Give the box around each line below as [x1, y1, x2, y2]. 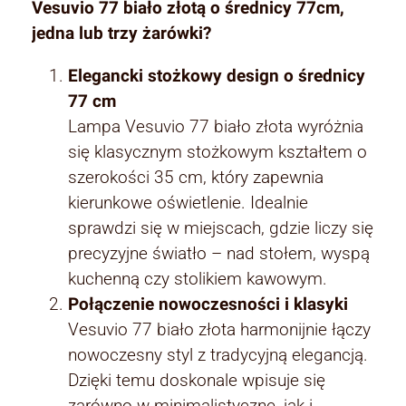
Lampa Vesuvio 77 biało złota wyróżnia [68, 116, 363, 138]
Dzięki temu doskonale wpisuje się [68, 370, 325, 391]
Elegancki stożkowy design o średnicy [68, 65, 365, 87]
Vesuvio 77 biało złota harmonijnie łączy [68, 319, 371, 341]
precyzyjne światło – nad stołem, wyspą [68, 243, 370, 265]
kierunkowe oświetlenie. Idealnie [68, 192, 308, 214]
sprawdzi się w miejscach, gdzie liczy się [68, 217, 373, 239]
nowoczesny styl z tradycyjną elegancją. [68, 344, 368, 366]
